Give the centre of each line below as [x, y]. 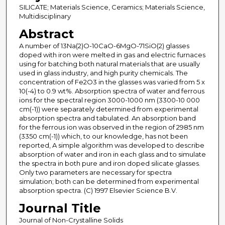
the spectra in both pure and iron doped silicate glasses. [109, 163]
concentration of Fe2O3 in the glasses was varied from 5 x [112, 82]
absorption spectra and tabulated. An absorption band [107, 118]
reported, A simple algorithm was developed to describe [111, 145]
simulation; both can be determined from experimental [109, 182]
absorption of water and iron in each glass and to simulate [112, 154]
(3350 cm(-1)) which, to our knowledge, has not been [103, 136]
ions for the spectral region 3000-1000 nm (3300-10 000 [109, 100]
